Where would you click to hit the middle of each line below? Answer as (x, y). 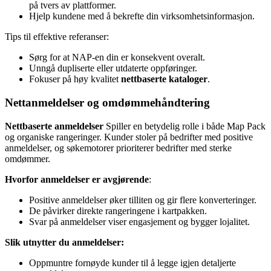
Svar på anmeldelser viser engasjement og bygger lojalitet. (139, 221)
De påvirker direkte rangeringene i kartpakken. (118, 211)
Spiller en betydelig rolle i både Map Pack (184, 126)
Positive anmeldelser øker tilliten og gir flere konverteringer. (143, 200)
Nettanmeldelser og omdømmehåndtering (107, 103)
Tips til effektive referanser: (57, 37)
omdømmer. (28, 158)
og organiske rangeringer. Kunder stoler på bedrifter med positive (129, 137)
